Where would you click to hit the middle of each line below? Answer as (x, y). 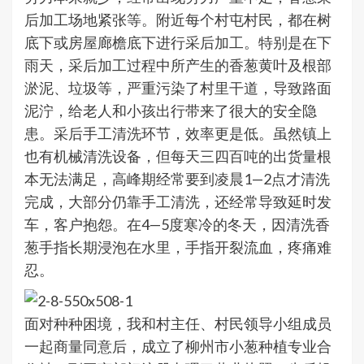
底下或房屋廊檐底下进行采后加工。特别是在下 (178, 43)
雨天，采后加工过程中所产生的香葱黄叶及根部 (178, 65)
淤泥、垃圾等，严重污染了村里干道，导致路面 (178, 88)
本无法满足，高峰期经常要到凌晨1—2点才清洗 (177, 179)
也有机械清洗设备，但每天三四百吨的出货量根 (178, 156)
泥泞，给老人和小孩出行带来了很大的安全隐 (171, 111)
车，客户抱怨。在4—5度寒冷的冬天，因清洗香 (177, 225)
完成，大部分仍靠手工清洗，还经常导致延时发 (178, 202)
